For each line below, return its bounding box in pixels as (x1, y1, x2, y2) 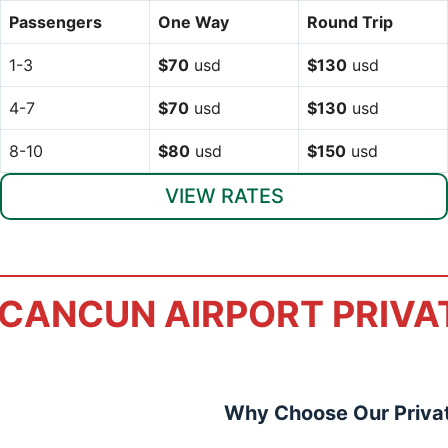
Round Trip (307, 11, 393, 32)
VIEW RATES (164, 183, 284, 208)
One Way (158, 11, 229, 32)
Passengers (9, 11, 102, 32)
